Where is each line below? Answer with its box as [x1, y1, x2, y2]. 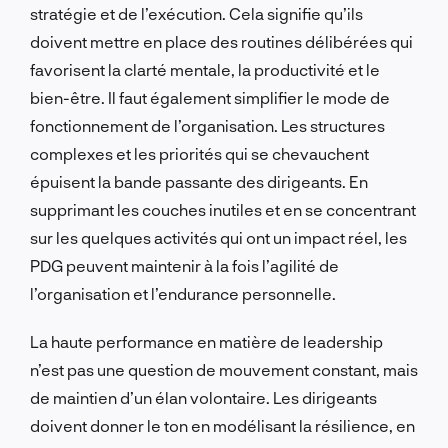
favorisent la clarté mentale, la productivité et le [30, 59, 380, 79]
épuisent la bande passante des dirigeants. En [30, 171, 368, 191]
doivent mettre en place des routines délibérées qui [30, 31, 413, 51]
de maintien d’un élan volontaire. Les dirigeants [30, 387, 377, 407]
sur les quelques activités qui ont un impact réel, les [30, 227, 407, 247]
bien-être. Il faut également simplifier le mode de [30, 87, 390, 107]
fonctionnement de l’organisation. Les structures [30, 115, 385, 135]
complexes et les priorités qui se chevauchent [30, 143, 369, 163]
